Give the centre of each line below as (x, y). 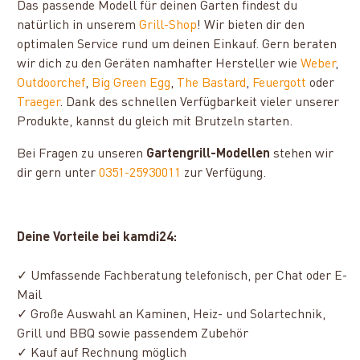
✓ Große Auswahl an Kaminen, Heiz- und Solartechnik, (172, 315)
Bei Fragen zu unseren (82, 154)
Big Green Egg (131, 84)
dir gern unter (58, 174)
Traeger (39, 103)
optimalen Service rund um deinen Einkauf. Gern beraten (177, 45)
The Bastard (212, 84)
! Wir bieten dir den (251, 26)
